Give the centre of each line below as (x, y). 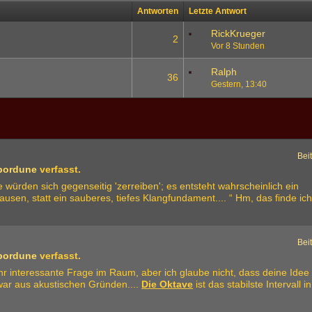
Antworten (158, 11)
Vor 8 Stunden (238, 46)
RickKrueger (239, 33)
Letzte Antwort (218, 11)
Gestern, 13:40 (239, 84)
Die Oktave (167, 284)
